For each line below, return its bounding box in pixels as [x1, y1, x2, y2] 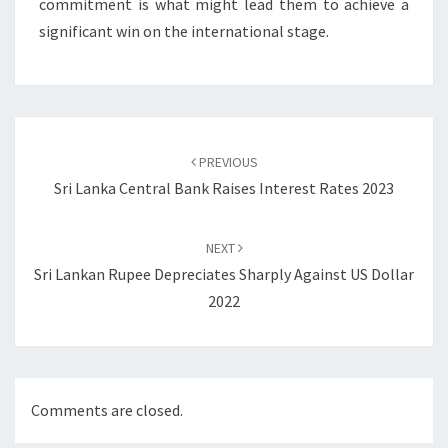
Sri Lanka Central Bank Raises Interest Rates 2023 [54, 178, 394, 198]
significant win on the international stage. [39, 21, 329, 41]
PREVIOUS [195, 153, 258, 171]
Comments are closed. [31, 400, 183, 421]
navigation [14, 141, 115, 168]
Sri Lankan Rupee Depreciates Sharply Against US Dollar [34, 264, 414, 284]
